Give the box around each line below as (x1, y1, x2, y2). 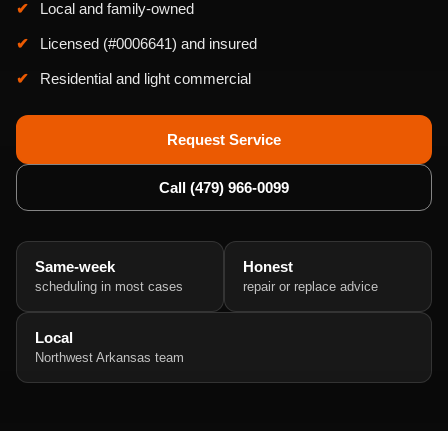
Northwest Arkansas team (35, 350, 184, 365)
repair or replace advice (243, 279, 378, 294)
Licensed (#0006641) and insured (40, 35, 257, 52)
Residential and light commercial (40, 70, 251, 87)
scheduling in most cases (35, 279, 183, 294)
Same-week (35, 258, 115, 275)
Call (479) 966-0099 (159, 179, 289, 196)
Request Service (167, 131, 281, 148)
